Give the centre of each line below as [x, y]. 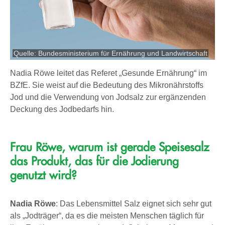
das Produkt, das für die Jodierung [94, 161]
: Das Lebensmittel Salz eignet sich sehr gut [134, 203]
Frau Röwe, [38, 147]
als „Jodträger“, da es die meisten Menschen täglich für [107, 215]
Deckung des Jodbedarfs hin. [62, 109]
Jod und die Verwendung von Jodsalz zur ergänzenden [108, 97]
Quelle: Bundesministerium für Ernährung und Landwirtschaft [111, 53]
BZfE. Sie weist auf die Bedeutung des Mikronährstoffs [107, 85]
